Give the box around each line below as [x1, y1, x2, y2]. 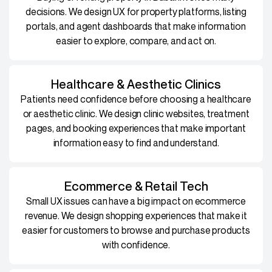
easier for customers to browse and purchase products [22, 223, 250, 236]
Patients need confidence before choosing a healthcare [21, 92, 251, 105]
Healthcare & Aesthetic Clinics [51, 76, 221, 92]
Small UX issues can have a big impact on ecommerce [25, 194, 246, 207]
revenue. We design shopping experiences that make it [25, 209, 247, 222]
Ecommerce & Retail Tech [64, 178, 208, 194]
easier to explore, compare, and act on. [56, 34, 216, 47]
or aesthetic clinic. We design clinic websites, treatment [22, 107, 250, 120]
